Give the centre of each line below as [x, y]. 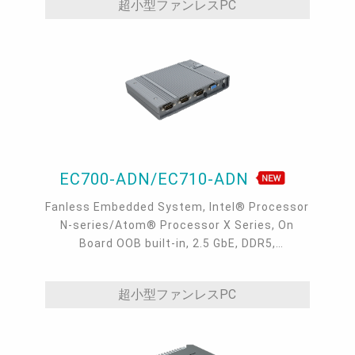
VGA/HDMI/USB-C [177, 262]
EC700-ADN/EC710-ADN [156, 179]
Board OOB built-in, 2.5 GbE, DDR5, [177, 244]
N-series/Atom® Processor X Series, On [177, 225]
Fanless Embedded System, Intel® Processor [177, 207]
